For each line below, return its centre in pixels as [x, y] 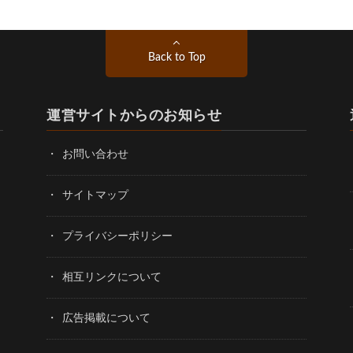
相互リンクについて [112, 278]
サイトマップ [95, 196]
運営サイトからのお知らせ [134, 116]
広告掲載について [106, 319]
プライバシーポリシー [117, 237]
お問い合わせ [95, 155]
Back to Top [176, 58]
